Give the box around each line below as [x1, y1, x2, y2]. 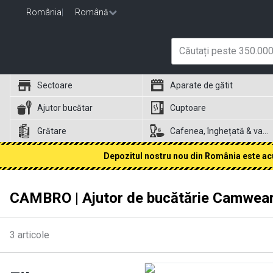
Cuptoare [170, 103, 207, 113]
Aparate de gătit [170, 80, 233, 90]
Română [75, 7, 108, 17]
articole [18, 229, 49, 241]
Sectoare [37, 80, 73, 90]
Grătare [37, 126, 66, 136]
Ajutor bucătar [37, 103, 93, 113]
